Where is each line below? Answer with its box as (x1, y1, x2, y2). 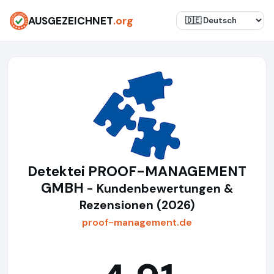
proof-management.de (82, 216, 192, 229)
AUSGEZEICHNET (28, 13, 113, 28)
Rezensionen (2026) (79, 198, 195, 213)
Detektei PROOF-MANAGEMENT (28, 162, 246, 180)
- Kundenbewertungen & (87, 181, 233, 196)
